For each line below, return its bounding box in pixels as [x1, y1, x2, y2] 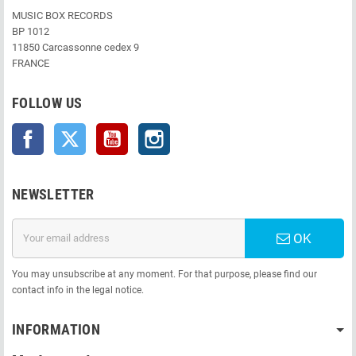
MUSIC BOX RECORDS [12, 9, 113, 21]
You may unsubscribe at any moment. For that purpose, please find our [12, 268, 317, 280]
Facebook [44, 124, 88, 137]
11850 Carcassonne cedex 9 [12, 41, 139, 53]
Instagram [170, 124, 216, 137]
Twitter [86, 124, 118, 137]
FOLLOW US [12, 94, 83, 111]
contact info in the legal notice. [12, 284, 144, 296]
